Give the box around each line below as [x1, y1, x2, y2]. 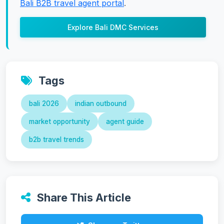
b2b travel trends [29, 135, 84, 144]
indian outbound [75, 99, 126, 108]
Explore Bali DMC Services [67, 22, 158, 31]
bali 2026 [29, 99, 59, 108]
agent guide [106, 117, 144, 126]
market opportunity [29, 117, 90, 126]
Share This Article [34, 191, 131, 204]
